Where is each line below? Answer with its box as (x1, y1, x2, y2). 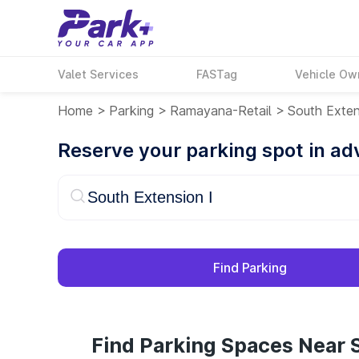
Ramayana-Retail (170, 103, 272, 119)
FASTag (196, 67, 238, 81)
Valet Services (58, 67, 139, 81)
